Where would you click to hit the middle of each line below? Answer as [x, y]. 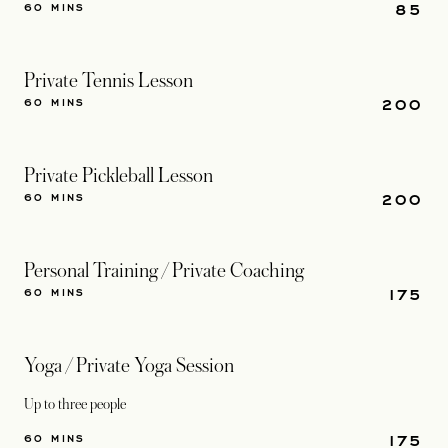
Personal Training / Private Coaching [164, 271]
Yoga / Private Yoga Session [129, 366]
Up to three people [75, 404]
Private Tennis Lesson [108, 81]
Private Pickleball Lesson [118, 176]
